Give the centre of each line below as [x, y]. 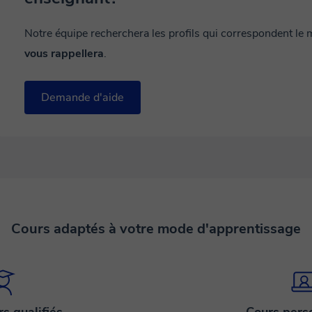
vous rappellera [64, 54]
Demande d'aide [83, 97]
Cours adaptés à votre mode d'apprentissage [156, 229]
